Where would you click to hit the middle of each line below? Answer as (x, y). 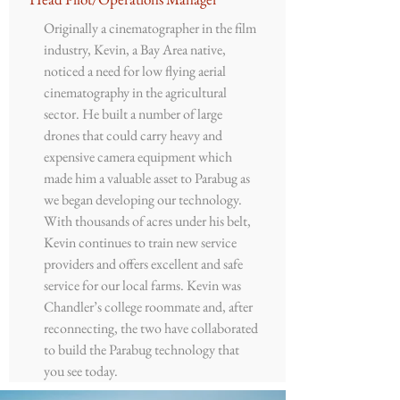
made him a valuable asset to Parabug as (147, 178)
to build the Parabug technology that (142, 349)
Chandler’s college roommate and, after (148, 306)
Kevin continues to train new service (140, 242)
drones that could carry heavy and (133, 135)
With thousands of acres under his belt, (147, 221)
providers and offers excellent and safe (143, 263)
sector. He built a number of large (133, 113)
